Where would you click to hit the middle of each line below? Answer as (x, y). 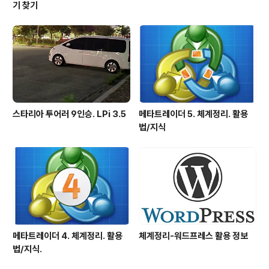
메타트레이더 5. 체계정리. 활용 (193, 114)
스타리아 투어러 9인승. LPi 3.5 (69, 114)
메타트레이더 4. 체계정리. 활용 (68, 236)
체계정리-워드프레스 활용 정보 (193, 236)
